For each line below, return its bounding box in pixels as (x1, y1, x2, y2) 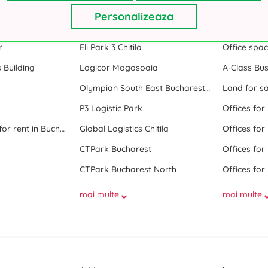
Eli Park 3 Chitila (79, 42, 142, 53)
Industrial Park (79, 13, 147, 25)
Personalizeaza (94, 10, 173, 23)
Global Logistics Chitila (79, 123, 169, 134)
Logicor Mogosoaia (79, 62, 158, 73)
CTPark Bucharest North (79, 164, 176, 175)
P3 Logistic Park (79, 103, 142, 114)
